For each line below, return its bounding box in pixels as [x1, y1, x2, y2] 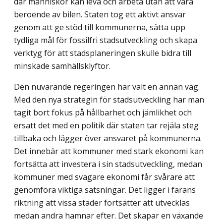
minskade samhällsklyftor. [14, 60, 111, 71]
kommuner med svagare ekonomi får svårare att [14, 171, 195, 182]
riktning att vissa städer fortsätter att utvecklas [14, 197, 190, 208]
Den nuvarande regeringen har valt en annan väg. [14, 81, 200, 92]
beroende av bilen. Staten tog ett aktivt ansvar [14, 8, 186, 20]
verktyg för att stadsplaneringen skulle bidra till [14, 47, 191, 58]
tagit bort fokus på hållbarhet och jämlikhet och [14, 107, 192, 118]
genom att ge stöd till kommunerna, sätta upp [14, 21, 185, 33]
